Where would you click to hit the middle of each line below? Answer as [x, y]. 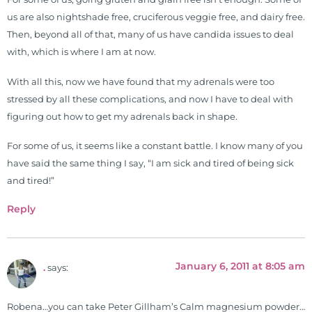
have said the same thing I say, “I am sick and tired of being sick [150, 164]
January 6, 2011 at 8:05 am [240, 266]
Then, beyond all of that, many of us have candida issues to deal [150, 35]
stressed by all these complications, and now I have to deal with [150, 99]
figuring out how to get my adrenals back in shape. [122, 116]
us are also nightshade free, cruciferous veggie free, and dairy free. [156, 17]
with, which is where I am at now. [81, 52]
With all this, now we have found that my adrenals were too [141, 81]
